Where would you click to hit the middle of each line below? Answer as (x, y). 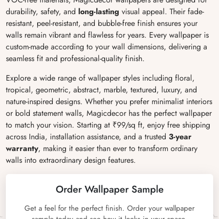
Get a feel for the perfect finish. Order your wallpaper (109, 208)
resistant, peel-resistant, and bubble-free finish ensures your (102, 23)
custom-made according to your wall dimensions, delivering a (107, 47)
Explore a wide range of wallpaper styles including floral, (100, 78)
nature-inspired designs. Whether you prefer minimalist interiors (109, 101)
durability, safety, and (42, 11)
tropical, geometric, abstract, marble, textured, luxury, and (101, 90)
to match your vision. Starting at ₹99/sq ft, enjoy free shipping (108, 125)
